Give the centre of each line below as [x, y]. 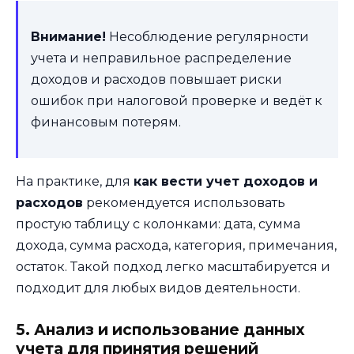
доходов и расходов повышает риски [156, 80]
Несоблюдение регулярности [207, 37]
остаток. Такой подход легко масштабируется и [173, 267]
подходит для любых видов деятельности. [158, 288]
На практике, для [75, 182]
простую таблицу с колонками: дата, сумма [158, 224]
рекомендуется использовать [184, 203]
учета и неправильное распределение [161, 58]
